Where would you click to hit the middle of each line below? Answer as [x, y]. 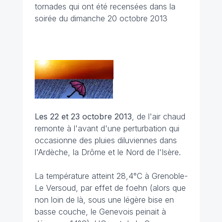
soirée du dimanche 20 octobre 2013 [101, 18]
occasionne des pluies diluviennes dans [106, 140]
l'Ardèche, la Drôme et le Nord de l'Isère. [108, 152]
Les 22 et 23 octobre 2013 [83, 116]
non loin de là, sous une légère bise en [104, 200]
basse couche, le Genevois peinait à [100, 212]
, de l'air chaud [158, 116]
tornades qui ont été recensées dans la [105, 6]
